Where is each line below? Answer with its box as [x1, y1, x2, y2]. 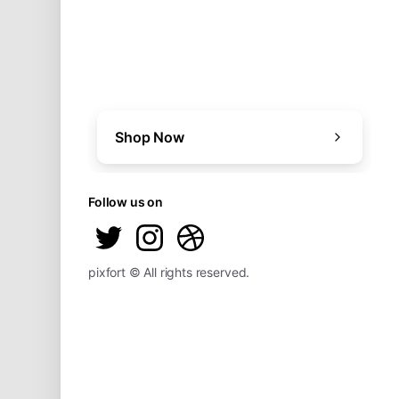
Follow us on [88, 193, 164, 209]
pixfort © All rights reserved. [88, 264, 250, 280]
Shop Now [115, 127, 184, 146]
